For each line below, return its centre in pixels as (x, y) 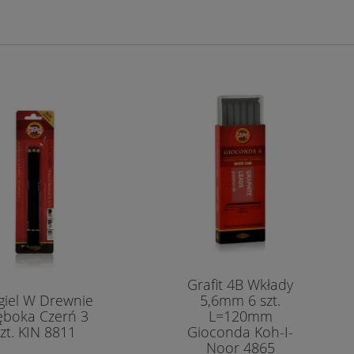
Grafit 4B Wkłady (240, 284)
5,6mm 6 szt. (240, 300)
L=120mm (240, 316)
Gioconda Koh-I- (240, 331)
